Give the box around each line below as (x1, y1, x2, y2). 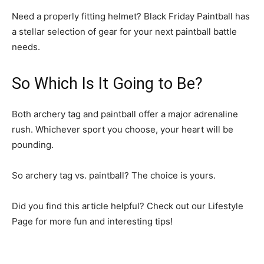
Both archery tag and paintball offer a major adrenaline (12, 108, 238, 120)
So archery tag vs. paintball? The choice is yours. (12, 170, 216, 181)
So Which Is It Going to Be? (12, 74, 203, 93)
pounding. (12, 139, 54, 150)
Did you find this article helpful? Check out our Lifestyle (12, 200, 243, 212)
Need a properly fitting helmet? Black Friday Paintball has (12, 11, 250, 22)
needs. (12, 41, 40, 52)
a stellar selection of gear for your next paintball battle (12, 26, 237, 37)
